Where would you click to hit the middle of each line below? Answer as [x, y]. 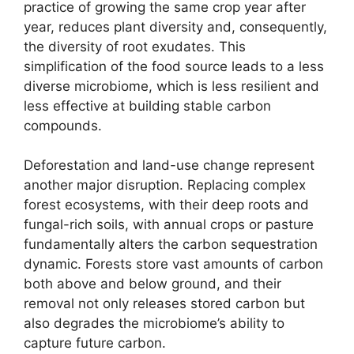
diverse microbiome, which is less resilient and [171, 86]
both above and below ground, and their [153, 284]
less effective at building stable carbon [147, 105]
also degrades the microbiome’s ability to [154, 324]
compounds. [63, 125]
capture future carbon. [95, 343]
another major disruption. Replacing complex [165, 185]
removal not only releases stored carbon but [164, 304]
